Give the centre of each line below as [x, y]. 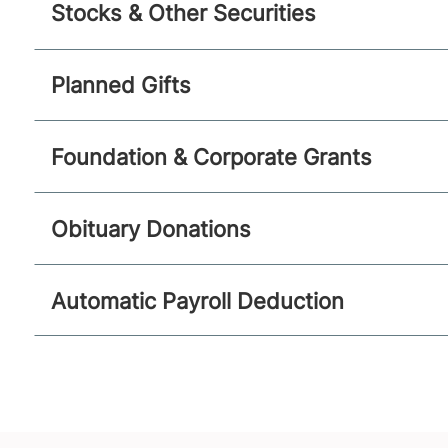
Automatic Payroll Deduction [197, 300]
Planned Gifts [120, 85]
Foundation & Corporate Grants [211, 156]
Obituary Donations [150, 228]
